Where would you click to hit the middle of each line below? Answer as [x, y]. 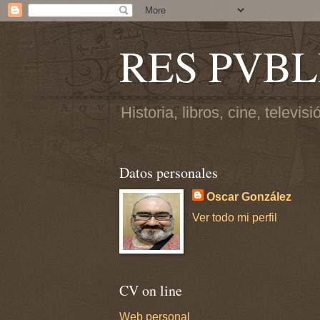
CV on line [151, 290]
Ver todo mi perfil [234, 217]
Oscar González [249, 196]
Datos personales [169, 172]
